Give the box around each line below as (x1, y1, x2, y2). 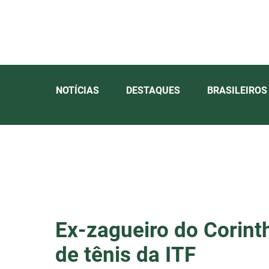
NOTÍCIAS (56, 84, 99, 96)
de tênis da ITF (55, 243, 196, 268)
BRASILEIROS (207, 84, 267, 96)
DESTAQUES (126, 84, 180, 96)
